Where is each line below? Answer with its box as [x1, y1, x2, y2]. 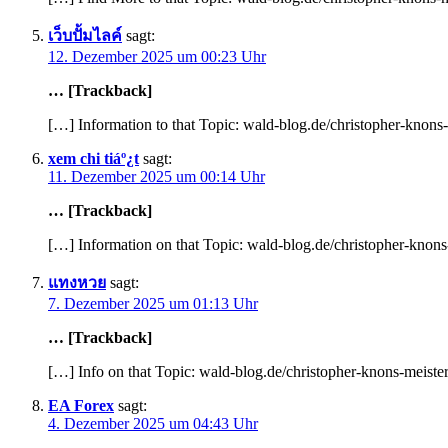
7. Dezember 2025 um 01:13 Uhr [48, 295, 258, 313]
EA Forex [48, 397, 114, 415]
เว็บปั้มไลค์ [48, 27, 122, 45]
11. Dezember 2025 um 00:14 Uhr [48, 168, 265, 186]
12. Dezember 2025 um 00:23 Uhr [48, 48, 266, 66]
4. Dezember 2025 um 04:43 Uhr [48, 415, 258, 433]
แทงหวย [48, 274, 106, 292]
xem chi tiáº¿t [48, 150, 139, 168]
